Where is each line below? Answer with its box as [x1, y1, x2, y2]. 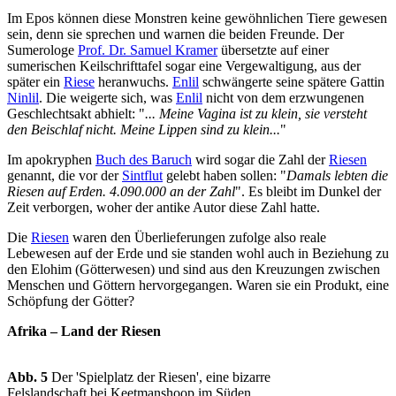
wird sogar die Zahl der [192, 152, 329, 168]
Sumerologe [7, 42, 78, 58]
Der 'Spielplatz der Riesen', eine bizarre [48, 369, 270, 385]
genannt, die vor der [7, 168, 122, 184]
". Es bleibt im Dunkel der [235, 184, 381, 200]
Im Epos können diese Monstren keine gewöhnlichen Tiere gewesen [7, 11, 387, 27]
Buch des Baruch [95, 152, 192, 168]
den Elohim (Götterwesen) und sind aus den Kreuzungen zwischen [7, 262, 380, 278]
